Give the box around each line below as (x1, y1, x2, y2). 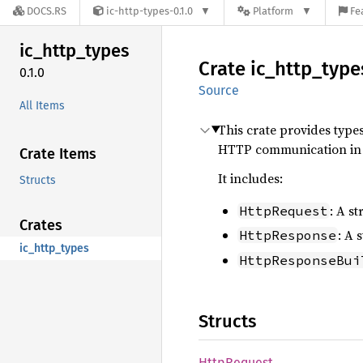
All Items (19, 98, 65, 113)
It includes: (218, 169, 283, 187)
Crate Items (19, 144, 96, 163)
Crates (19, 216, 62, 234)
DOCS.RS (27, 5, 66, 18)
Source (199, 83, 239, 98)
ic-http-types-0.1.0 (106, 5, 193, 18)
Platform (253, 5, 294, 18)
